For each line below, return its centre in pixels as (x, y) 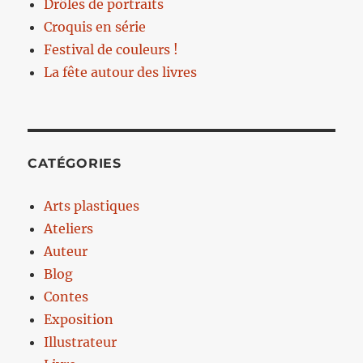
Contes (66, 296)
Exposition (79, 319)
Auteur (66, 251)
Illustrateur (81, 342)
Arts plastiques (92, 205)
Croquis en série (95, 26)
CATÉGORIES (75, 163)
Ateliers (69, 228)
